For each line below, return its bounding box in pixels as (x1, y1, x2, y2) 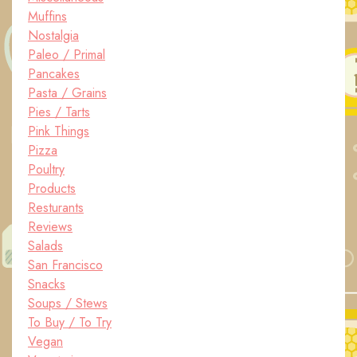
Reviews (28, 218, 73, 236)
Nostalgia (28, 26, 79, 45)
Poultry (28, 160, 65, 178)
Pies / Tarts (28, 103, 90, 121)
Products (28, 179, 76, 198)
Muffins (28, 7, 67, 25)
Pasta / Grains (28, 84, 107, 102)
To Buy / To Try (28, 313, 112, 331)
